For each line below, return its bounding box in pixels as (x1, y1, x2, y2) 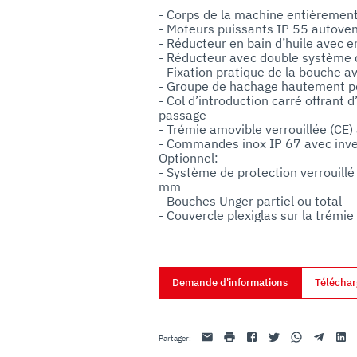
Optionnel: (159, 149, 219, 166)
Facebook (245, 329, 280, 340)
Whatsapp (289, 329, 327, 340)
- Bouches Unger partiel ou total (159, 192, 343, 209)
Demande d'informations (172, 275, 288, 289)
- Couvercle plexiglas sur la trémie (159, 206, 355, 223)
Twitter (267, 329, 295, 340)
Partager (159, 332, 190, 343)
